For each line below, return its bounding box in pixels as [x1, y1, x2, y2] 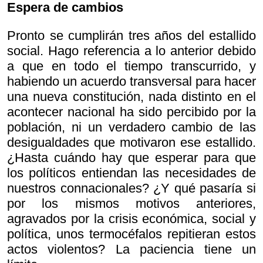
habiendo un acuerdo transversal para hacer [7, 74, 256, 89]
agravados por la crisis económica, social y [7, 211, 256, 226]
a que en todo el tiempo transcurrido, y [7, 59, 256, 73]
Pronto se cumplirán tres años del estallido [7, 28, 256, 43]
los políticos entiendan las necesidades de [7, 166, 256, 180]
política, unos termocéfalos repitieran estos [7, 227, 256, 241]
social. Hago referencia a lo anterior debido [7, 43, 256, 58]
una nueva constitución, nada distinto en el [7, 89, 256, 104]
